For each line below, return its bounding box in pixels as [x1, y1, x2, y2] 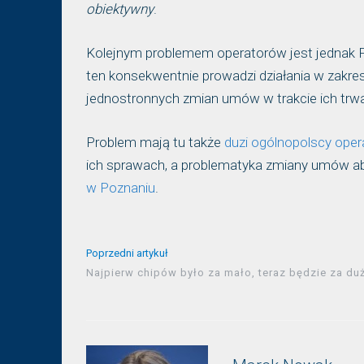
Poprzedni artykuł [86, 247, 168, 260]
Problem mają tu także [86, 134, 224, 151]
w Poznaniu [86, 180, 155, 197]
